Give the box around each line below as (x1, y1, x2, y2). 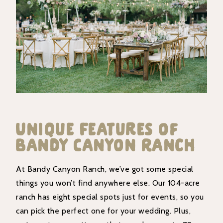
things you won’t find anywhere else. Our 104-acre (16, 178, 200, 188)
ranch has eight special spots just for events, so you (16, 192, 204, 202)
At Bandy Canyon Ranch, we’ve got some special (16, 164, 194, 174)
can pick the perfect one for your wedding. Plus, (16, 206, 191, 216)
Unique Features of (16, 118, 179, 138)
